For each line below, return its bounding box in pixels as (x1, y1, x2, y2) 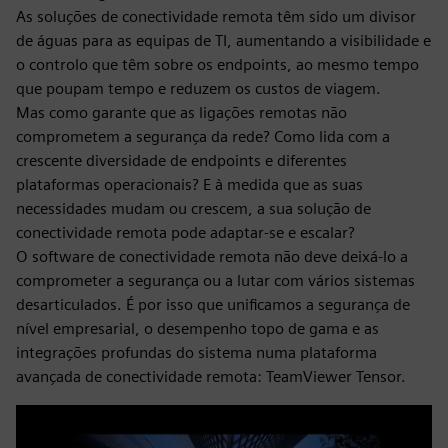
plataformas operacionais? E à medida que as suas (16, 175, 363, 194)
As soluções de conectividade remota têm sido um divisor (16, 7, 416, 26)
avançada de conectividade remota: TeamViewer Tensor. (16, 367, 406, 386)
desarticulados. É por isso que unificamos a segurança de (16, 295, 410, 314)
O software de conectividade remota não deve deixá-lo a (16, 247, 408, 266)
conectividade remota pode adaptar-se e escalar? (16, 223, 355, 242)
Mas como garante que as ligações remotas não (16, 103, 347, 122)
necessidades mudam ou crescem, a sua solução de (16, 199, 371, 218)
